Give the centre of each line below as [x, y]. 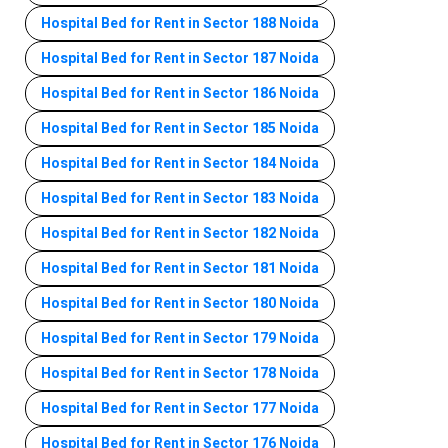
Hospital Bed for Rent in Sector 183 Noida [180, 198]
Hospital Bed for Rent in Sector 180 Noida [180, 303]
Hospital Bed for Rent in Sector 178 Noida [180, 373]
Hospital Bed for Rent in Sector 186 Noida [180, 93]
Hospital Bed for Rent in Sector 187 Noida [180, 58]
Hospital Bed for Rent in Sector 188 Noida [180, 23]
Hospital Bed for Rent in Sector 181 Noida [180, 268]
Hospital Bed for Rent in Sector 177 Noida [180, 408]
